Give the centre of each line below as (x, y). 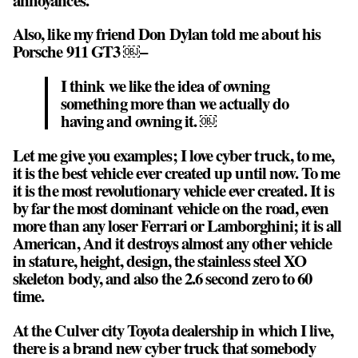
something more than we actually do (175, 103)
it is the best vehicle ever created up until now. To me (177, 172)
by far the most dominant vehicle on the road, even (171, 207)
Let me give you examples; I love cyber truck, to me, (174, 155)
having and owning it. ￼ (139, 121)
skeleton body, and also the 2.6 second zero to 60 (163, 278)
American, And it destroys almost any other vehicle (173, 243)
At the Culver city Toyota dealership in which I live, (173, 330)
